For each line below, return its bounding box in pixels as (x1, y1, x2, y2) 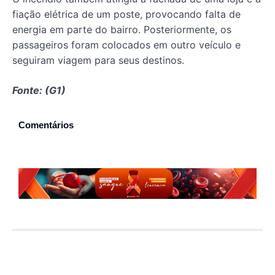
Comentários (18, 119, 74, 130)
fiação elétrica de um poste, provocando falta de (12, 7, 241, 20)
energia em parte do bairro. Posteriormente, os (12, 23, 231, 36)
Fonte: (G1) (12, 83, 66, 96)
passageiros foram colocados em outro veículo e (12, 38, 241, 51)
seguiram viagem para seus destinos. (12, 53, 184, 66)
